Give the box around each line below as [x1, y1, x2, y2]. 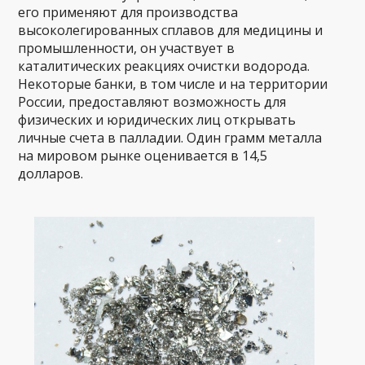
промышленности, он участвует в [18, 38, 235, 57]
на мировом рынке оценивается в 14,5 [18, 146, 268, 165]
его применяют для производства [18, 2, 239, 21]
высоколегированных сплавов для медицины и [18, 20, 323, 39]
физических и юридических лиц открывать [18, 110, 297, 129]
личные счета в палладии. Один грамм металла [18, 128, 323, 147]
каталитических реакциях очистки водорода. [18, 56, 310, 75]
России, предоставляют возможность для [18, 92, 287, 111]
